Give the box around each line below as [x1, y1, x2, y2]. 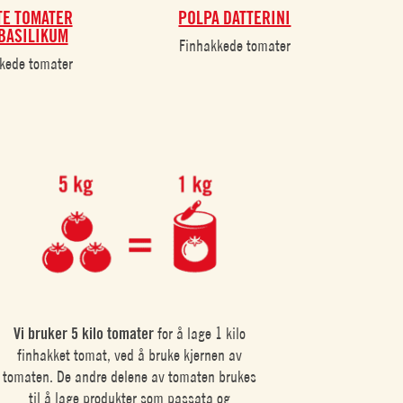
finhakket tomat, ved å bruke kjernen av [17, 345, 243, 365]
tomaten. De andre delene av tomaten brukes [3, 367, 257, 387]
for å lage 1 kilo [154, 324, 246, 344]
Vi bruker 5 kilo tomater [13, 324, 155, 344]
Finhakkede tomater [178, 36, 291, 56]
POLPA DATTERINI [178, 7, 291, 30]
